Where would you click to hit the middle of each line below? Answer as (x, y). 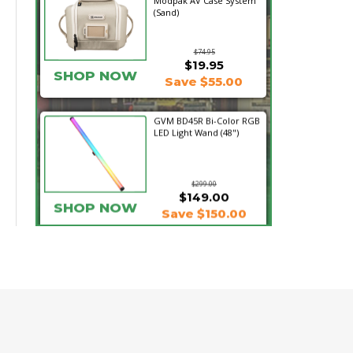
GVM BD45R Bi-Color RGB (206, 112)
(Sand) (166, 12)
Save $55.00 (204, 82)
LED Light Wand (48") (196, 124)
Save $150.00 (204, 205)
